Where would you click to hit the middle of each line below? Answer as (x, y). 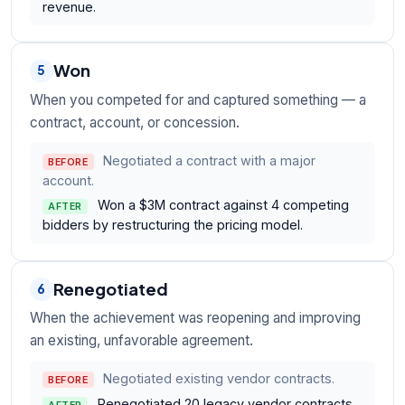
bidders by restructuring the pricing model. (172, 225)
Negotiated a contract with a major (210, 160)
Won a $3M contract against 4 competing (223, 205)
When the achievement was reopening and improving (195, 318)
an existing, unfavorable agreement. (141, 341)
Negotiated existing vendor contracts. (219, 379)
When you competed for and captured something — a (198, 99)
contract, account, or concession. (135, 122)
